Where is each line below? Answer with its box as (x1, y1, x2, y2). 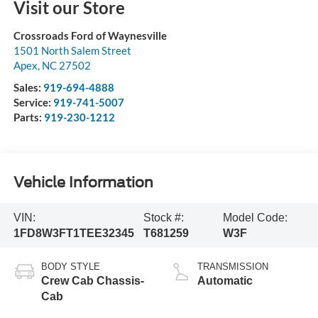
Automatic (197, 275, 253, 287)
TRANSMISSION (197, 261, 268, 273)
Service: (13, 96, 53, 109)
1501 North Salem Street (13, 44, 131, 57)
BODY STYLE (40, 261, 100, 273)
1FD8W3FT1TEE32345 (13, 226, 134, 239)
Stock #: (143, 211, 185, 224)
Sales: (13, 81, 43, 94)
